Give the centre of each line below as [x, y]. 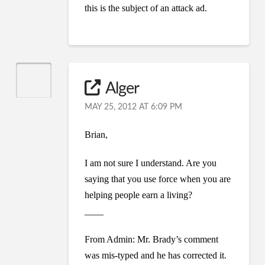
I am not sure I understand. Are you [151, 163]
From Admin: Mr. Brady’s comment [152, 239]
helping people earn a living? [139, 195]
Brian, [96, 134]
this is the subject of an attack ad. [146, 8]
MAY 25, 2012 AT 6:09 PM [134, 107]
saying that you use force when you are [158, 179]
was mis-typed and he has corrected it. [156, 255]
